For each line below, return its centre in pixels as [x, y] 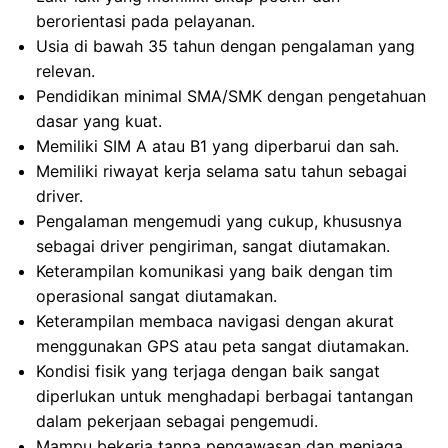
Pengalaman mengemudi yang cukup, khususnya [219, 221]
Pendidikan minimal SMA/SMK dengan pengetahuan [231, 96]
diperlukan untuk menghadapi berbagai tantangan [224, 396]
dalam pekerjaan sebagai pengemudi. [177, 421]
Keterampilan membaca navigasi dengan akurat [215, 321]
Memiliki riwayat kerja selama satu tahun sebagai [221, 171]
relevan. [65, 71]
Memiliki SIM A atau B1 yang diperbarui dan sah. [217, 146]
